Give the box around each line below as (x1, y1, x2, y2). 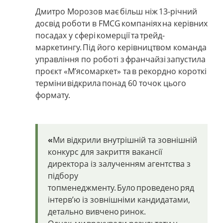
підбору (48, 170, 79, 181)
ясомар (76, 65, 105, 77)
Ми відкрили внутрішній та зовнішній (53, 134, 197, 145)
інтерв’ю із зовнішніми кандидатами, (48, 194, 190, 205)
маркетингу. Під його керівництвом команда (35, 41, 207, 53)
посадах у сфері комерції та (35, 29, 140, 41)
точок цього (137, 77, 186, 89)
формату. (35, 89, 71, 101)
